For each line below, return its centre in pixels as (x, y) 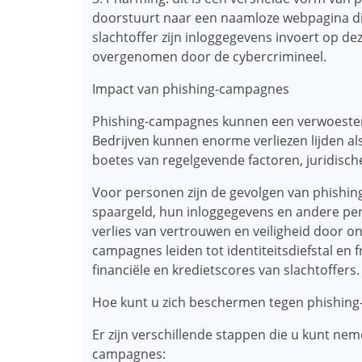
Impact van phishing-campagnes (191, 89)
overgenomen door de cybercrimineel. (209, 57)
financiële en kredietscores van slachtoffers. (226, 270)
